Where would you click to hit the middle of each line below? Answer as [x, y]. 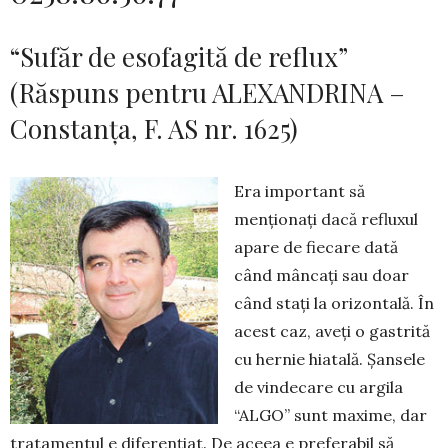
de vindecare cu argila [318, 387]
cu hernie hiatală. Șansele [329, 359]
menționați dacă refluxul [326, 219]
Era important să [299, 191]
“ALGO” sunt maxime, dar [330, 415]
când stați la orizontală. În [334, 303]
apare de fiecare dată [316, 247]
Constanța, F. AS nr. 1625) [154, 129]
